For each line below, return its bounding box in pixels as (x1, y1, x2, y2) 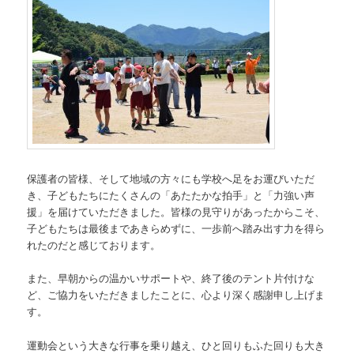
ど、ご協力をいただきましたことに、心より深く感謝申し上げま (27, 287, 326, 303)
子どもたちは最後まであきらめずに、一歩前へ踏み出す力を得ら (27, 220, 326, 236)
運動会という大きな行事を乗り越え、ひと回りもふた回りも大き (27, 337, 326, 352)
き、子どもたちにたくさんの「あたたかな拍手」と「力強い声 (27, 187, 315, 203)
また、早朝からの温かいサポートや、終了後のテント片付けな (27, 270, 315, 286)
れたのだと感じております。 (27, 237, 161, 253)
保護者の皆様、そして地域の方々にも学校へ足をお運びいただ (27, 171, 315, 186)
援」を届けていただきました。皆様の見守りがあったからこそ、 (27, 204, 326, 220)
